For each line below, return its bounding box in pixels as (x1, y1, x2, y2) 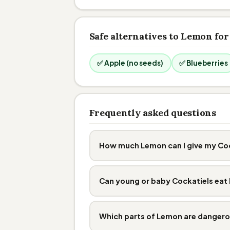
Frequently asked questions (89, 106, 216, 119)
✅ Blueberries (179, 59, 228, 67)
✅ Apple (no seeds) (97, 59, 163, 67)
